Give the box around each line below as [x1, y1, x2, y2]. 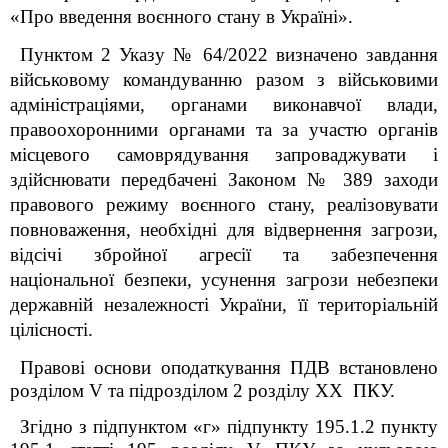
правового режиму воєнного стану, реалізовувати [10, 194, 438, 215]
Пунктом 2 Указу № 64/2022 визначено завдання [20, 44, 438, 65]
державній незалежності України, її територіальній [10, 294, 438, 315]
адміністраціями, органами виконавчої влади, [10, 94, 438, 115]
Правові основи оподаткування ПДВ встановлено [20, 357, 438, 378]
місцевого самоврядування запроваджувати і [10, 144, 438, 165]
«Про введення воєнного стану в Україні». [10, 6, 353, 27]
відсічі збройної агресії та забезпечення [10, 244, 438, 265]
